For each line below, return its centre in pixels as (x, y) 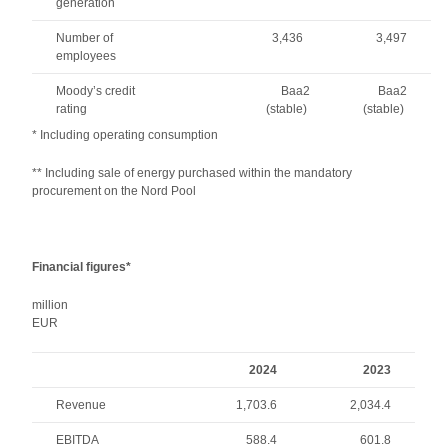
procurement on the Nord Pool (114, 191)
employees (86, 56)
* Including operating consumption (125, 135)
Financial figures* (82, 267)
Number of (85, 38)
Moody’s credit (96, 91)
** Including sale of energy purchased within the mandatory (192, 173)
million (50, 305)
